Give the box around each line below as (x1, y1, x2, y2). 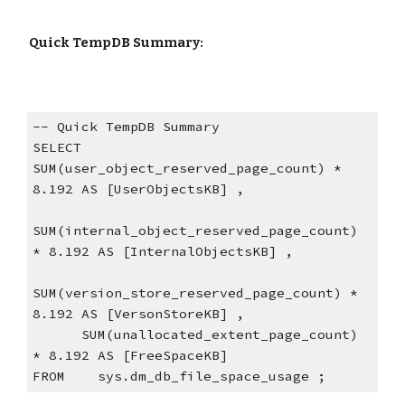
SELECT (32, 139, 81, 156)
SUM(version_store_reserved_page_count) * (32, 285, 358, 302)
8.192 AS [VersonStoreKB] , (32, 306, 244, 323)
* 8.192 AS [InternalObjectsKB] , (32, 243, 293, 260)
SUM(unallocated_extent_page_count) (32, 326, 81, 344)
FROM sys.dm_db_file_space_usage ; (32, 368, 325, 385)
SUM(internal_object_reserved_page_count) (32, 222, 358, 240)
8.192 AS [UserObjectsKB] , (32, 181, 244, 198)
